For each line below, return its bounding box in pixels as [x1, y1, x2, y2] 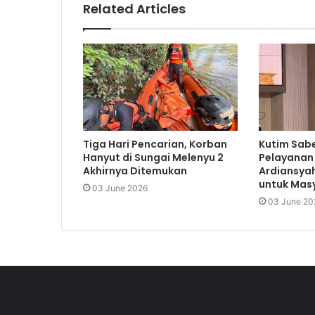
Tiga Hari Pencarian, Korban [83, 137, 227, 152]
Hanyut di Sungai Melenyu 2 [83, 150, 224, 165]
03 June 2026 [92, 183, 148, 194]
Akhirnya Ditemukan [83, 164, 187, 179]
